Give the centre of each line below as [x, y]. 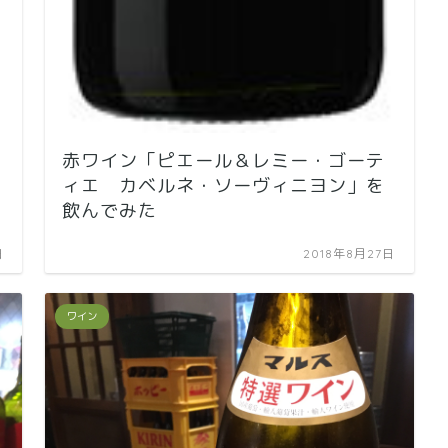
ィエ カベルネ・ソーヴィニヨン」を [224, 185]
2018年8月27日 [349, 253]
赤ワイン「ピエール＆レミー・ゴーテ [224, 160]
